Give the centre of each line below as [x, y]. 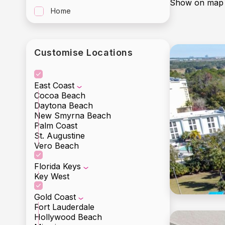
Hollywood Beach [68, 217]
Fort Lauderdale [64, 207]
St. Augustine [60, 136]
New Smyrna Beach [73, 116]
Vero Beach [57, 146]
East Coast [54, 85]
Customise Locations [84, 52]
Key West [52, 176]
